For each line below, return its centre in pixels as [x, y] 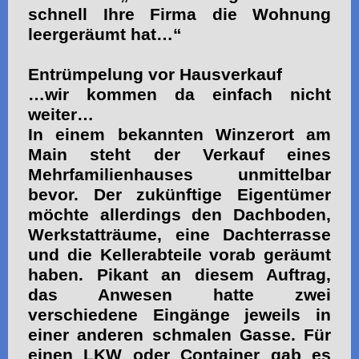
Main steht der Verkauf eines [179, 154]
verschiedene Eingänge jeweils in [179, 315]
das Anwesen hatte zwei [179, 294]
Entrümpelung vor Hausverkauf [155, 74]
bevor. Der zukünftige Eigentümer [179, 194]
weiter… [61, 114]
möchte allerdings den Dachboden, [179, 214]
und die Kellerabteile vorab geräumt [179, 254]
